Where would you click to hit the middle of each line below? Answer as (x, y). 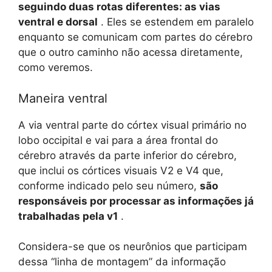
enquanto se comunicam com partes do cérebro (135, 37)
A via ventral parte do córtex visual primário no (132, 125)
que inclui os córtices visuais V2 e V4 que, (121, 170)
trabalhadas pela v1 (68, 216)
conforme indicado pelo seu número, (109, 185)
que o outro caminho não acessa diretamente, (131, 53)
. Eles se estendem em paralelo (176, 22)
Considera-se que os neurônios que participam (133, 247)
